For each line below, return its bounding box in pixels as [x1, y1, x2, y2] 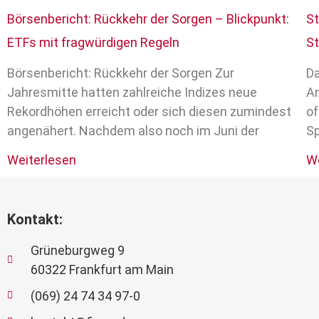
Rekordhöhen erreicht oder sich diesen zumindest [7, 103, 291, 119]
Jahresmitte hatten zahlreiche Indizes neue [7, 84, 257, 100]
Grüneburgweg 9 [30, 242, 125, 258]
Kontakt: [7, 210, 63, 228]
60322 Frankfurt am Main [30, 261, 174, 277]
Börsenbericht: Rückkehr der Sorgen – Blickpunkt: [7, 11, 289, 26]
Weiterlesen [7, 152, 76, 167]
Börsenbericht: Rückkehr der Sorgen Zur [7, 65, 234, 80]
